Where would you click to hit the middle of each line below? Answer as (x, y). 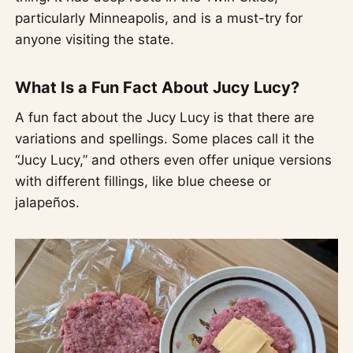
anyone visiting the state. (95, 40)
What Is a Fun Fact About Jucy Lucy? (158, 88)
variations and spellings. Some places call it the (165, 139)
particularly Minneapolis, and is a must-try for (159, 19)
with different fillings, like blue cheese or (143, 182)
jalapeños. (48, 203)
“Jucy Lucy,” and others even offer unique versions (174, 160)
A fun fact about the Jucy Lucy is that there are (165, 118)
